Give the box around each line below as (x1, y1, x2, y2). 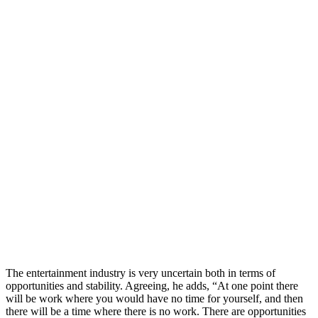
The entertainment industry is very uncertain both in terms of (6, 266, 275, 279)
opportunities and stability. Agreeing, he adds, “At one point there (6, 279, 298, 292)
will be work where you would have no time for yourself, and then (6, 292, 303, 305)
